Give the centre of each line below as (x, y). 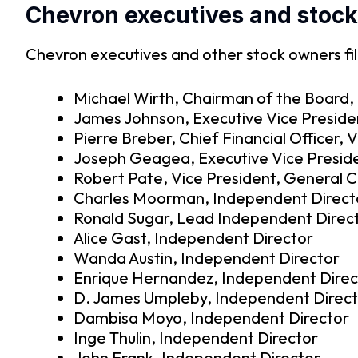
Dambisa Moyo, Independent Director (211, 318)
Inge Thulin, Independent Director (196, 338)
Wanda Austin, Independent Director (207, 258)
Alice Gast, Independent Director (193, 238)
